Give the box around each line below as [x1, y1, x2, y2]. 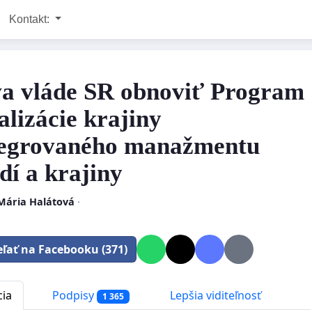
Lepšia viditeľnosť [166, 287, 261, 303]
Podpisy [49, 287, 97, 303]
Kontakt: [8, 13, 52, 25]
